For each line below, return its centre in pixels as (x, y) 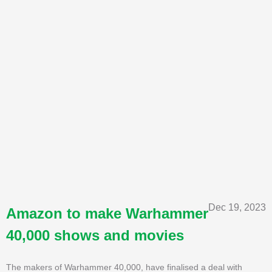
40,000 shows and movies (95, 235)
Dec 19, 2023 (237, 207)
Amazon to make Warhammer (107, 213)
